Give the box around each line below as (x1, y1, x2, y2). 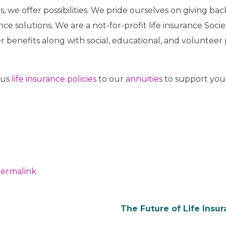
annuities (126, 74, 162, 84)
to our (96, 74, 126, 84)
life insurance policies (12, 74, 96, 84)
